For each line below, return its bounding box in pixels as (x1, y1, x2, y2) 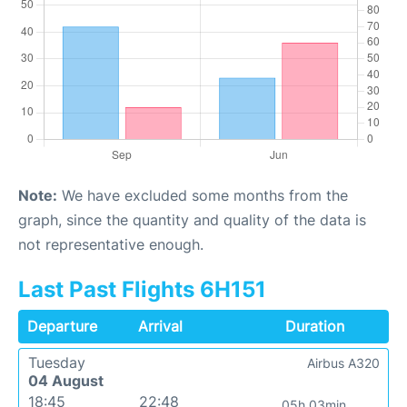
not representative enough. (18, 235, 203, 253)
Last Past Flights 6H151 (18, 276, 266, 303)
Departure (27, 317, 97, 335)
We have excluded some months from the (57, 186, 348, 204)
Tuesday (28, 353, 85, 372)
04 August (28, 372, 104, 390)
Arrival (138, 317, 184, 335)
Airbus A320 (307, 355, 380, 371)
